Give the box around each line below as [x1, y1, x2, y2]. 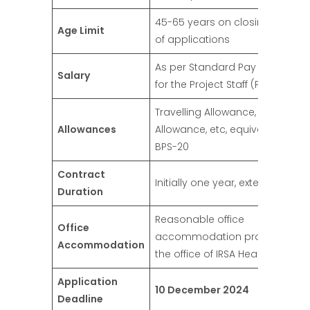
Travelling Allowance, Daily [155, 105, 282, 120]
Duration [57, 185, 103, 199]
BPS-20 [155, 140, 189, 154]
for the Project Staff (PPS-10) [155, 77, 289, 92]
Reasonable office [155, 212, 244, 227]
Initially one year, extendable [155, 176, 294, 190]
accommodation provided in [155, 230, 300, 244]
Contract [57, 167, 105, 182]
